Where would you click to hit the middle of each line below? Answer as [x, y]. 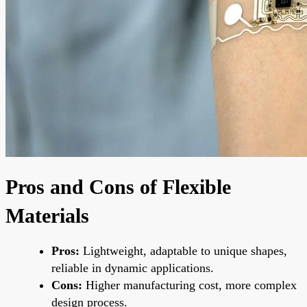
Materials [47, 215]
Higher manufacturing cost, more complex [189, 285]
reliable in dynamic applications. [133, 268]
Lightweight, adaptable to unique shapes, [183, 250]
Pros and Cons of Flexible [118, 186]
